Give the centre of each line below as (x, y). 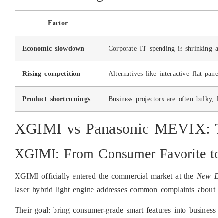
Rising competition (52, 73)
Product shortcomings (56, 99)
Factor (58, 23)
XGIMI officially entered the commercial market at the (106, 176)
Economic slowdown (54, 48)
